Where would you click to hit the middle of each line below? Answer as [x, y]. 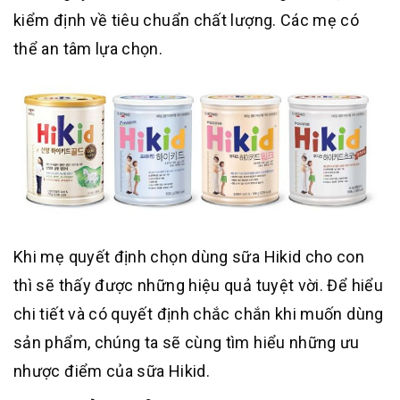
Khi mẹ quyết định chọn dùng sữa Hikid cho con [189, 256]
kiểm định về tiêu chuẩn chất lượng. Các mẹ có [187, 21]
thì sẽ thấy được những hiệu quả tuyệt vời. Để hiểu [198, 285]
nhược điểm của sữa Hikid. [112, 371]
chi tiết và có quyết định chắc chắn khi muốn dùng [199, 313]
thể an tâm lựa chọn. [88, 49]
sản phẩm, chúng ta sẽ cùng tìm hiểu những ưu [187, 342]
